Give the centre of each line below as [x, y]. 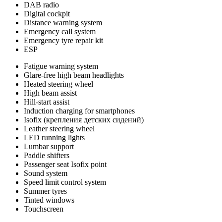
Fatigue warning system [61, 66]
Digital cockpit [47, 13]
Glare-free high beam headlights [74, 75]
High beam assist [50, 93]
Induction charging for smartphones [79, 111]
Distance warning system [63, 22]
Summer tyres [45, 191]
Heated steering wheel [58, 84]
